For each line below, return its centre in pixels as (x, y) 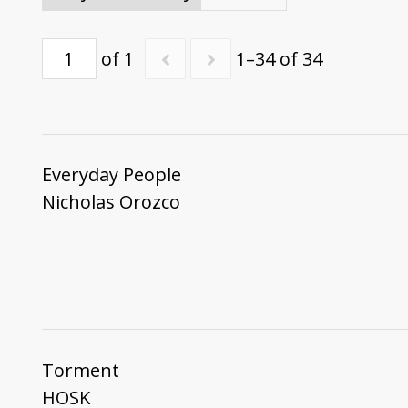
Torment (80, 371)
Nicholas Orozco (111, 202)
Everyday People (111, 175)
